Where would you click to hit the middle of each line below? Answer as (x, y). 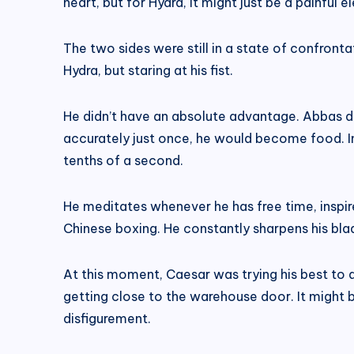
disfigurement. (107, 318)
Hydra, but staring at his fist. (148, 70)
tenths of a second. (123, 160)
